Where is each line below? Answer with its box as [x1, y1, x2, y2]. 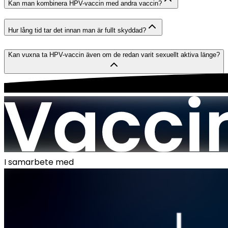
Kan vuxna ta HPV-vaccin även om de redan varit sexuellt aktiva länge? [8, 51, 220, 59]
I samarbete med [4, 156, 74, 168]
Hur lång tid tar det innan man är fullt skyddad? [8, 26, 146, 35]
